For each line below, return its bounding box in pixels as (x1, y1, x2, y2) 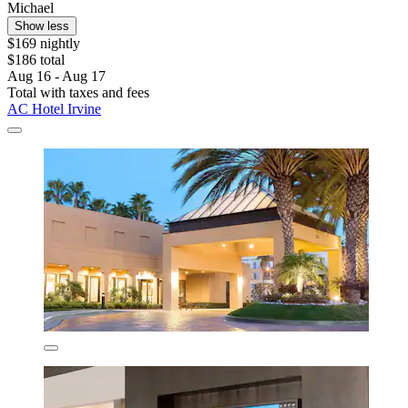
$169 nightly (7, 36, 80, 52)
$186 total (7, 52, 65, 68)
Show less (15, 19, 69, 34)
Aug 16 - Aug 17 (7, 68, 106, 85)
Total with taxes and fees (7, 85, 149, 101)
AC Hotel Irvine (7, 101, 101, 117)
